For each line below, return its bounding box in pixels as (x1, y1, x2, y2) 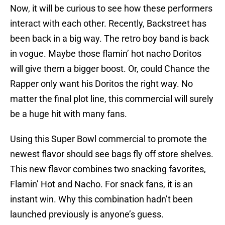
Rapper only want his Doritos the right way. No (10, 78, 193, 89)
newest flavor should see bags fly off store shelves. (10, 149, 213, 160)
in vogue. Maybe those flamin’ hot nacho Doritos (10, 48, 201, 59)
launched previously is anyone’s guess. (10, 209, 164, 220)
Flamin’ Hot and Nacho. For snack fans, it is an (10, 179, 193, 190)
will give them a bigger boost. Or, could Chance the (10, 63, 210, 74)
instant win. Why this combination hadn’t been (10, 194, 193, 205)
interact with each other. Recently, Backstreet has (10, 18, 206, 29)
